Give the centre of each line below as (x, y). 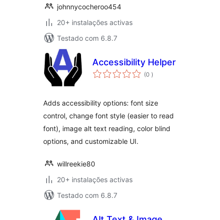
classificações (170, 71)
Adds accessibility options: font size (101, 103)
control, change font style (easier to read (109, 116)
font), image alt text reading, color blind (107, 128)
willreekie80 (76, 164)
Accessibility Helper (134, 62)
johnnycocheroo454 (89, 7)
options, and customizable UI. (91, 141)
